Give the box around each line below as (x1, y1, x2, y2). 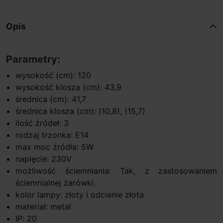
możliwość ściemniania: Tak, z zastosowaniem (15, 165, 217, 176)
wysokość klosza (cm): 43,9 (15, 82, 122, 92)
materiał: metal (15, 201, 72, 212)
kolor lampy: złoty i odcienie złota (15, 189, 144, 200)
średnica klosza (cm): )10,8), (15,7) (15, 106, 146, 116)
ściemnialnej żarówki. (15, 177, 96, 188)
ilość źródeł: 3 (15, 117, 69, 128)
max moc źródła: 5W (15, 141, 94, 152)
